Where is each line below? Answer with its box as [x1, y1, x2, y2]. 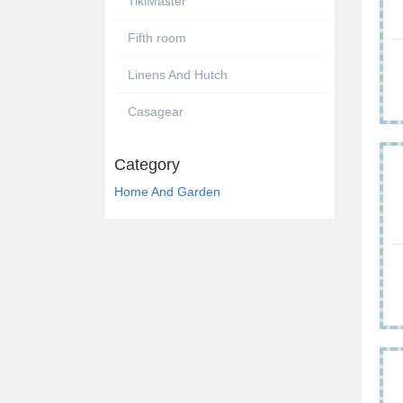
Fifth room [128, 30, 186, 45]
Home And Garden [114, 184, 220, 199]
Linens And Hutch [128, 67, 228, 82]
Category [114, 155, 180, 174]
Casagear [128, 103, 184, 119]
